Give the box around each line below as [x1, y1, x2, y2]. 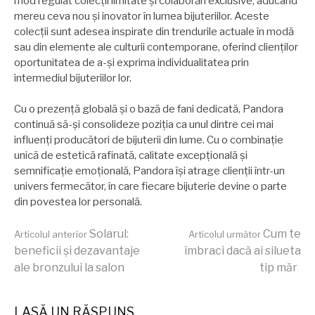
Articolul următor [188, 228, 261, 240]
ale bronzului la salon [14, 260, 124, 274]
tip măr [259, 260, 297, 274]
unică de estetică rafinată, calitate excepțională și [14, 149, 247, 162]
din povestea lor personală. [14, 195, 142, 209]
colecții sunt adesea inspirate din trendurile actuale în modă [14, 25, 294, 38]
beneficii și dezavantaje [14, 243, 140, 257]
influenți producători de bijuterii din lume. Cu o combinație [14, 134, 283, 147]
